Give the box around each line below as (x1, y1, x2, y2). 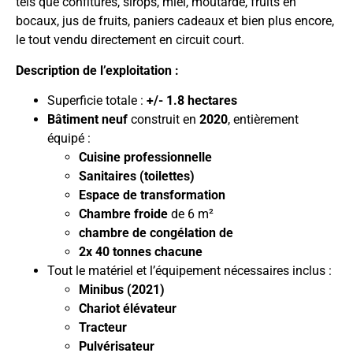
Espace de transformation (79, 188, 225, 203)
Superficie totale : (47, 93, 147, 109)
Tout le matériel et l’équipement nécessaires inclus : (47, 263, 332, 279)
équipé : (47, 131, 91, 147)
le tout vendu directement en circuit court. (16, 32, 244, 48)
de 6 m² (168, 206, 214, 222)
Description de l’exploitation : (16, 62, 179, 78)
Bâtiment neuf (47, 112, 128, 128)
